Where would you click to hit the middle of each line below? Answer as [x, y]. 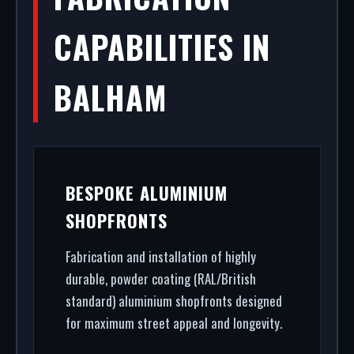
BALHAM [111, 97]
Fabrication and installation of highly [161, 256]
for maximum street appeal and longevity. [174, 323]
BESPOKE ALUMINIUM [147, 192]
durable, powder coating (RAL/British [161, 279]
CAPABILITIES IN [162, 47]
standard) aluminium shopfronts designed [174, 301]
